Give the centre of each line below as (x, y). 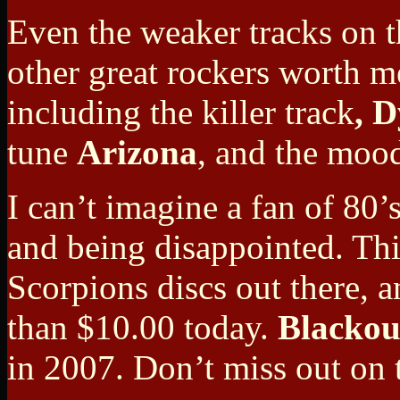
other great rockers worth (184, 72)
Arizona (137, 153)
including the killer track (181, 112)
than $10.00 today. (142, 328)
